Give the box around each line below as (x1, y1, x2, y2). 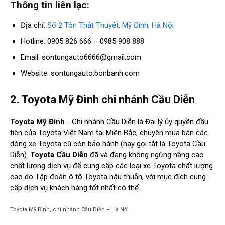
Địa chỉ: (21, 21, 47, 30)
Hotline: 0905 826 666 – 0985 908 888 (21, 37, 144, 46)
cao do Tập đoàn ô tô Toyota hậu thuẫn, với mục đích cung (10, 172, 206, 182)
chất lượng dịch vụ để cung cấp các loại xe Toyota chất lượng (10, 161, 213, 171)
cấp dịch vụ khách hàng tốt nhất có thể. (10, 183, 140, 193)
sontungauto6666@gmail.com (42, 53, 141, 62)
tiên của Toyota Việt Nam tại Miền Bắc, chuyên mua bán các (10, 128, 208, 138)
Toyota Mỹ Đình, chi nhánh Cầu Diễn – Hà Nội (10, 206, 129, 213)
